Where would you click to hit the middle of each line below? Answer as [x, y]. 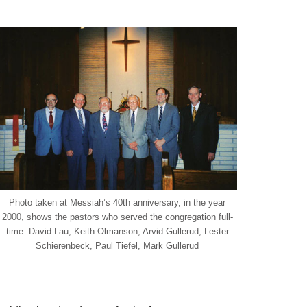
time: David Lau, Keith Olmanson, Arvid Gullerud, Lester [117, 231]
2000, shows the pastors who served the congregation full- [117, 217]
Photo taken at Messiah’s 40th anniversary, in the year [117, 202]
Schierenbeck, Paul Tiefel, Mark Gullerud [117, 245]
